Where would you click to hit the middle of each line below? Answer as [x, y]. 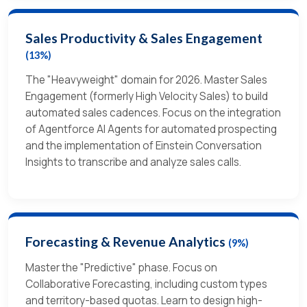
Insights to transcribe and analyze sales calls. [133, 162]
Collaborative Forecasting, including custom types [146, 284]
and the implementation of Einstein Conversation [144, 146]
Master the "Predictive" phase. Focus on [121, 268]
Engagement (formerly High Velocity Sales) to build [147, 97]
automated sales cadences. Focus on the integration [153, 113]
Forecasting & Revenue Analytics [127, 242]
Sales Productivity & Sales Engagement [144, 38]
